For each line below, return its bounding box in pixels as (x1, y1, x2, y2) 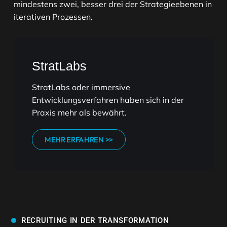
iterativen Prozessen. (14, 12, 93, 22)
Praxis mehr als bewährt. (32, 107, 127, 118)
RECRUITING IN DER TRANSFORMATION (21, 216, 169, 225)
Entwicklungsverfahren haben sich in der (32, 95, 184, 105)
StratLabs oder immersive (32, 82, 130, 93)
